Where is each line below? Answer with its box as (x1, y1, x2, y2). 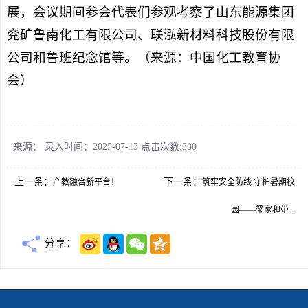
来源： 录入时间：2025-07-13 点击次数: (12, 141, 182, 152)
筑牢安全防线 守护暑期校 (202, 177, 296, 187)
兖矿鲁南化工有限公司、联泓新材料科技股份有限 (6, 27, 294, 42)
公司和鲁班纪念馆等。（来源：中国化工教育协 (6, 49, 281, 65)
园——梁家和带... (231, 204, 296, 214)
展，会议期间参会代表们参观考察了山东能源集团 (6, 4, 294, 19)
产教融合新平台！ (52, 177, 119, 187)
